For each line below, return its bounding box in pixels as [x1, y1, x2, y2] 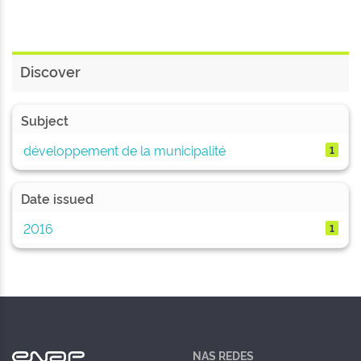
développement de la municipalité [23, 140, 226, 159]
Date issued [21, 189, 93, 207]
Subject [21, 111, 68, 129]
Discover [20, 61, 81, 81]
